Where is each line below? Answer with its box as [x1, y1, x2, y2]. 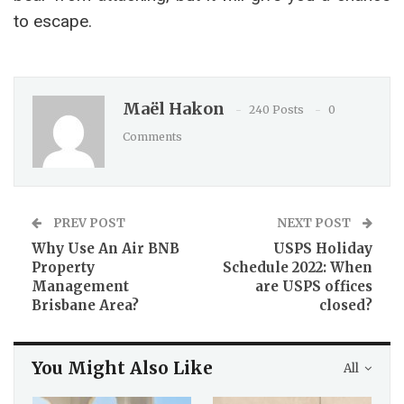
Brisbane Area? [32, 297, 139, 314]
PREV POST [50, 216, 125, 231]
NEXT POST [277, 216, 353, 231]
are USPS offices [255, 278, 372, 295]
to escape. [14, 11, 92, 32]
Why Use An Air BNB [32, 240, 179, 257]
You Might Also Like [32, 357, 213, 379]
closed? [319, 297, 372, 314]
